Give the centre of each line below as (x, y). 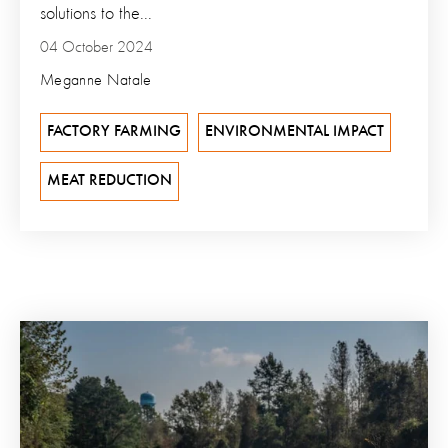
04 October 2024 (96, 47)
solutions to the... (96, 13)
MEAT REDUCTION (109, 180)
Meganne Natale (96, 80)
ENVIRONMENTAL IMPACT (294, 131)
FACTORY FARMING (114, 131)
